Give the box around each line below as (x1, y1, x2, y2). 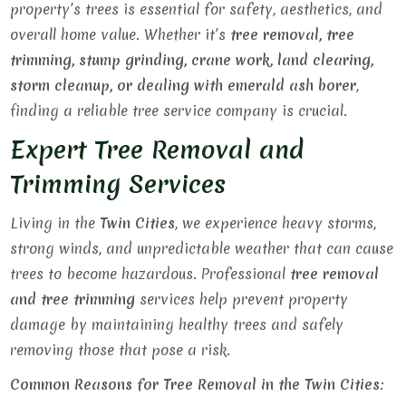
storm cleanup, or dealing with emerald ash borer (10, 75, 357, 95)
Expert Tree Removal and (10, 132, 304, 167)
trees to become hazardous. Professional (10, 264, 291, 284)
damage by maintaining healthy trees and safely (10, 314, 344, 334)
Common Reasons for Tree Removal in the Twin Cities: (10, 374, 385, 394)
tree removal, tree (230, 24, 355, 44)
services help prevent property (135, 289, 349, 309)
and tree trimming (10, 289, 136, 309)
